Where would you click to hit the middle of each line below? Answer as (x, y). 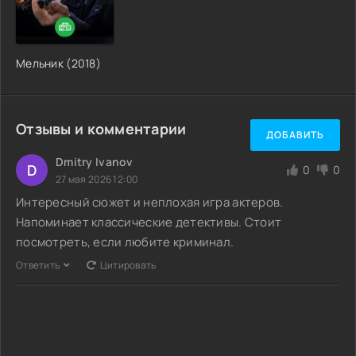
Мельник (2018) (58, 63)
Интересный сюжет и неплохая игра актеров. (150, 202)
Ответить (38, 265)
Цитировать (128, 265)
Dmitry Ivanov (95, 161)
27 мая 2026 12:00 (97, 179)
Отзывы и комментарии (101, 128)
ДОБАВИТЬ (295, 135)
